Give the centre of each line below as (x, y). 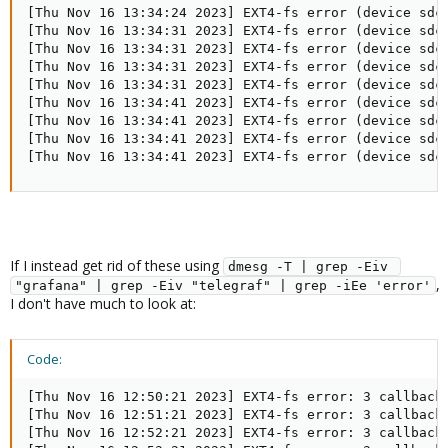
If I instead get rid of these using (116, 265)
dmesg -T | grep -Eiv (308, 266)
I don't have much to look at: (103, 303)
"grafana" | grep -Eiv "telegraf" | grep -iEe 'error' (223, 285)
